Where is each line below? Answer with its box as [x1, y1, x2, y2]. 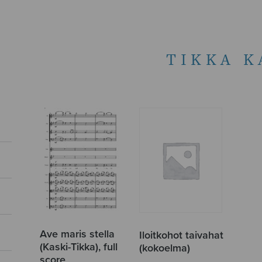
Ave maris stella [40, 227, 115, 240]
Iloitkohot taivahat [139, 228, 223, 242]
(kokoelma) [139, 241, 190, 254]
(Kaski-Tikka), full [40, 240, 118, 253]
